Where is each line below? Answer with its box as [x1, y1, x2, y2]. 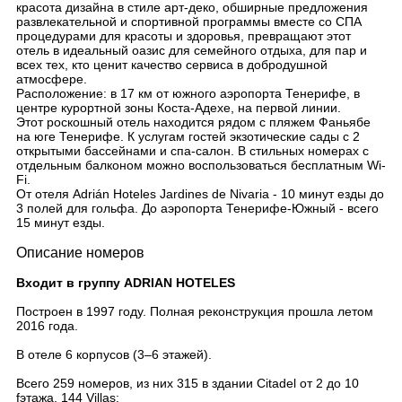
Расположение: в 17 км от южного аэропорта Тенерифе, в [16, 86, 360, 100]
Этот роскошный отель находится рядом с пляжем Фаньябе [16, 115, 371, 129]
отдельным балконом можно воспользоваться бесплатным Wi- [16, 158, 386, 172]
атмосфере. [16, 72, 87, 86]
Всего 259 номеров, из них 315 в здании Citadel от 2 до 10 [16, 376, 359, 390]
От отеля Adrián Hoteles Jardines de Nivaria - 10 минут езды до [16, 187, 384, 201]
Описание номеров [16, 245, 144, 260]
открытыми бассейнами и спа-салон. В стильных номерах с [16, 144, 369, 158]
